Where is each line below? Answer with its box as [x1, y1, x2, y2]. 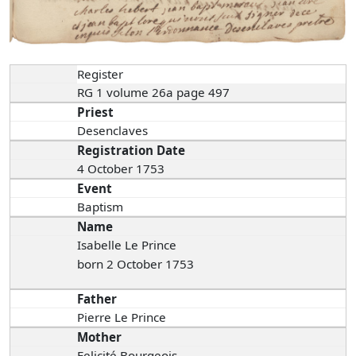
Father [77, 290, 118, 307]
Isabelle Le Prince [77, 236, 177, 253]
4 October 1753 [77, 160, 165, 176]
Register [77, 65, 124, 82]
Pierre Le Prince [77, 308, 167, 325]
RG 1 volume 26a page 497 [77, 83, 234, 100]
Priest [77, 103, 114, 120]
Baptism [77, 198, 124, 215]
